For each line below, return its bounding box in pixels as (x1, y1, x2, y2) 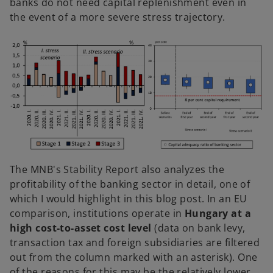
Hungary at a (184, 206, 252, 220)
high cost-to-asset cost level (10, 221, 152, 235)
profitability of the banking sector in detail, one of (10, 177, 250, 191)
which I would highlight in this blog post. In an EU (10, 191, 247, 205)
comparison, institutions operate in (10, 206, 185, 220)
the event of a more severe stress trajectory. (10, 10, 225, 24)
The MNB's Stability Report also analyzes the (10, 162, 225, 176)
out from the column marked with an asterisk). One (10, 250, 258, 264)
